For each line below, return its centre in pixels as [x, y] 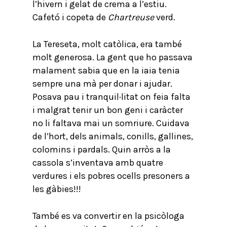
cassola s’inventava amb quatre [98, 163]
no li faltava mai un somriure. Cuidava [111, 123]
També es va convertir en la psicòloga [108, 216]
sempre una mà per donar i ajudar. [102, 84]
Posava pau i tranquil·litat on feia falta [111, 97]
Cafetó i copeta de [70, 17]
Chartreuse [131, 17]
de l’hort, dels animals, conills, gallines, [113, 136]
